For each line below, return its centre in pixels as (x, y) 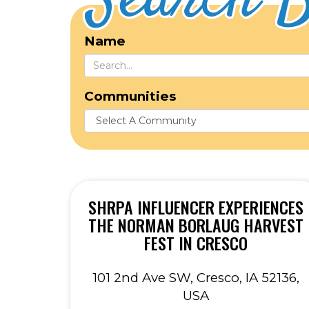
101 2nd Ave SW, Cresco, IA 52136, (196, 278)
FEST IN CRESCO (196, 243)
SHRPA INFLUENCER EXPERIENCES (196, 207)
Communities (130, 96)
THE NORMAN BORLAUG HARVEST (196, 225)
